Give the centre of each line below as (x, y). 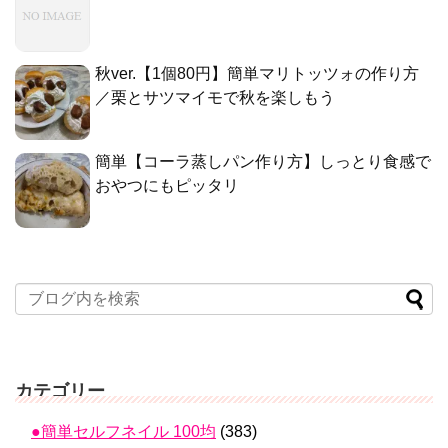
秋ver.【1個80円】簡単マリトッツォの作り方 (257, 73)
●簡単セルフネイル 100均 (123, 431)
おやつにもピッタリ (167, 185)
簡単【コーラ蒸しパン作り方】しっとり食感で (263, 161)
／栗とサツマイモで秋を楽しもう (215, 97)
